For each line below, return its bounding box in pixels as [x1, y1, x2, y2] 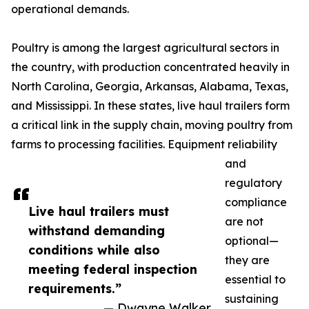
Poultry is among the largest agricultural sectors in [11, 41, 279, 54]
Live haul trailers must [28, 203, 169, 219]
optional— [225, 234, 279, 248]
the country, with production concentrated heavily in [11, 60, 290, 74]
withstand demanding [28, 223, 165, 238]
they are [225, 253, 270, 267]
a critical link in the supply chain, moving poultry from [11, 118, 292, 132]
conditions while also [28, 242, 160, 257]
